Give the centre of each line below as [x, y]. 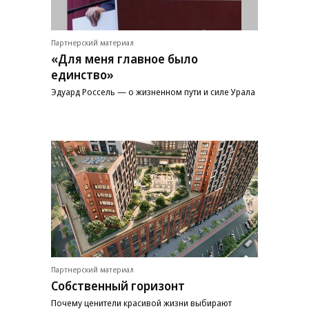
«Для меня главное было [124, 59]
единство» [82, 75]
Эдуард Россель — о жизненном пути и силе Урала [153, 92]
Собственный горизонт [118, 285]
